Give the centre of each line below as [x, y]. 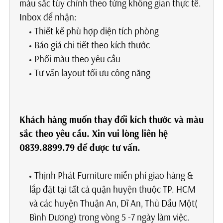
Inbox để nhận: [48, 17]
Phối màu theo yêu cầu [77, 59]
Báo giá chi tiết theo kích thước [92, 45]
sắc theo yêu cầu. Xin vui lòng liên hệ [93, 134]
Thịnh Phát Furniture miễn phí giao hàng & [113, 175]
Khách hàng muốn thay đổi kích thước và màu [111, 120]
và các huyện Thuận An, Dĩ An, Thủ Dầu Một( [113, 203]
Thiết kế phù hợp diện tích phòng [96, 31]
